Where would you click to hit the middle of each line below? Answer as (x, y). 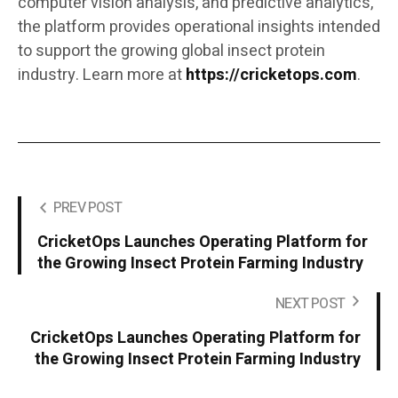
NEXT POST (310, 303)
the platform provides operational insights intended (199, 27)
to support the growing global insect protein (171, 51)
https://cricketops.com (271, 75)
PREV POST (88, 207)
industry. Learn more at (100, 75)
